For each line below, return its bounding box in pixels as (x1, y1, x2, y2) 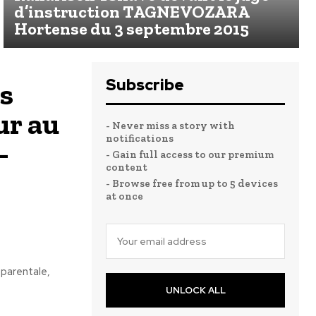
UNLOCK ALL (165, 284, 226, 297)
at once (106, 190, 143, 203)
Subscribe (106, 75, 184, 96)
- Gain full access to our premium (106, 148, 274, 162)
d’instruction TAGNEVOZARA (14, 1, 250, 23)
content (106, 161, 147, 174)
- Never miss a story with (106, 119, 235, 133)
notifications (106, 132, 174, 145)
